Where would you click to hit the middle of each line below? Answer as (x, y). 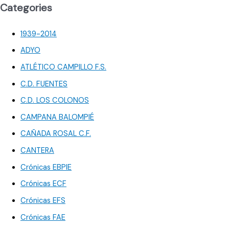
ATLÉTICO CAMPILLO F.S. (63, 67)
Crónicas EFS (43, 201)
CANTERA (37, 151)
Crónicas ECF (43, 184)
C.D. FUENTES (44, 84)
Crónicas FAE (43, 217)
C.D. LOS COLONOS (55, 101)
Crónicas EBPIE (46, 167)
